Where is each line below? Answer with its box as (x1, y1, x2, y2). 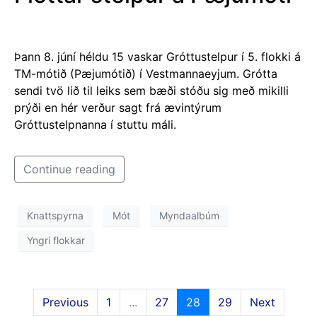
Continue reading (23, 161, 115, 176)
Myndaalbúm (159, 209, 219, 222)
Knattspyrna (27, 209, 83, 222)
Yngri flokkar (27, 234, 85, 247)
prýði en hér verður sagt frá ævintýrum (14, 100, 221, 115)
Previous (42, 294, 88, 309)
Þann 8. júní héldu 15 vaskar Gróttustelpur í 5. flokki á (14, 49, 301, 64)
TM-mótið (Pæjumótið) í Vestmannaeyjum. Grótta (14, 66, 277, 81)
